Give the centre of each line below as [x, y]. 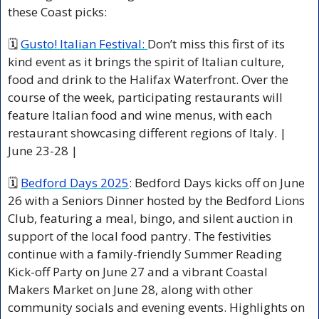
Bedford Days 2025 [75, 182]
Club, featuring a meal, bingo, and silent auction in [150, 218]
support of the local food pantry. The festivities [140, 236]
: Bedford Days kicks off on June [217, 182]
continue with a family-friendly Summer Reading [145, 253]
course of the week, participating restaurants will [145, 97]
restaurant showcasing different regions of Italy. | [147, 132]
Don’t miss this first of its [216, 43]
